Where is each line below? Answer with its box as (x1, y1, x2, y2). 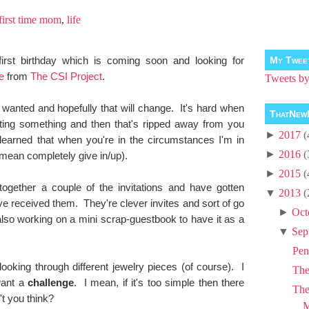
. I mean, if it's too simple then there (74, 277, 244, 289)
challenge (28, 277, 74, 289)
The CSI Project (30, 70, 102, 83)
